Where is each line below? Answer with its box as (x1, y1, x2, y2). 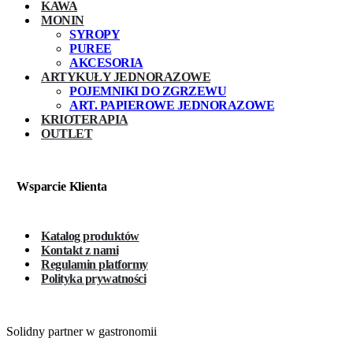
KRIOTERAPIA (41, 112, 128, 126)
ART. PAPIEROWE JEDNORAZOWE (69, 98, 274, 112)
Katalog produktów (41, 229, 139, 243)
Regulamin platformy (41, 257, 148, 271)
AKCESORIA (69, 55, 143, 69)
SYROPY (69, 27, 120, 41)
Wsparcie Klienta (17, 180, 107, 194)
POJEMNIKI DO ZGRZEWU (69, 84, 226, 98)
